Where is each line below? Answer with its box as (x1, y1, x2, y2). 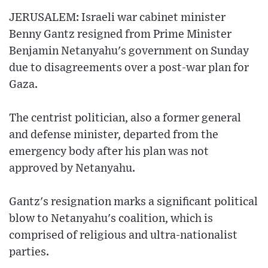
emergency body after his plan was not (9, 145, 209, 157)
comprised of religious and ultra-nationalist (9, 229, 237, 241)
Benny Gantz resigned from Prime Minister (9, 28, 232, 40)
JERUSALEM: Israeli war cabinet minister (9, 11, 226, 23)
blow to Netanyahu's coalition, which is (9, 212, 213, 224)
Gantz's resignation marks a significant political (9, 196, 258, 208)
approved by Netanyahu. (9, 162, 135, 174)
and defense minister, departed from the (9, 129, 218, 141)
